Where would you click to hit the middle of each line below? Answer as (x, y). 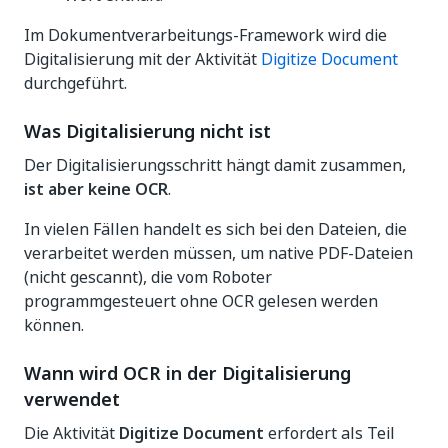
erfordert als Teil (329, 433)
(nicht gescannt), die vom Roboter (148, 277)
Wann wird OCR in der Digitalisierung (187, 374)
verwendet (72, 400)
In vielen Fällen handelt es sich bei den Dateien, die (215, 229)
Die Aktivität (71, 433)
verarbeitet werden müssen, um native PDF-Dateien (218, 253)
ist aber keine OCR (96, 189)
